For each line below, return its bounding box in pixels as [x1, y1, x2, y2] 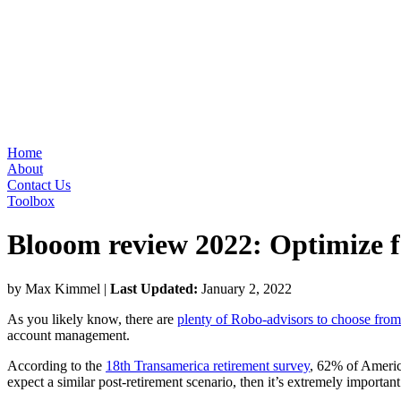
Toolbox [7, 193, 55, 209]
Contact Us [7, 177, 71, 192]
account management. [7, 327, 130, 343]
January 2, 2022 [198, 280, 292, 296]
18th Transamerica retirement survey [106, 357, 310, 373]
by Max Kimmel [7, 280, 104, 296]
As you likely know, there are [7, 311, 177, 327]
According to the [7, 357, 106, 373]
